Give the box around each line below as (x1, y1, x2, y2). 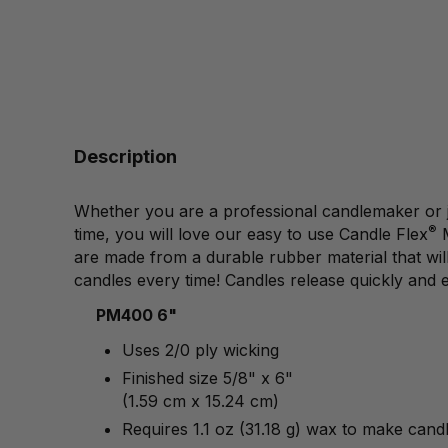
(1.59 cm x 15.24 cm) (122, 391, 280, 412)
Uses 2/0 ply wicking (122, 340, 280, 361)
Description (73, 146, 177, 168)
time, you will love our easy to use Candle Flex (73, 224, 428, 245)
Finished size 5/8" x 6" (122, 368, 294, 389)
